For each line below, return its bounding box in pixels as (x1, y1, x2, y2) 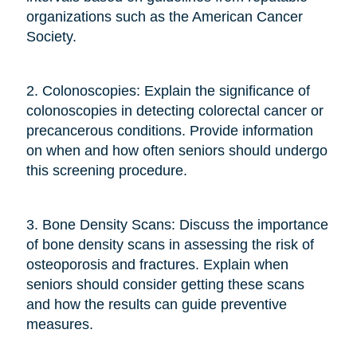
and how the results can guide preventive (25, 296, 287, 312)
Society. (25, 28, 76, 45)
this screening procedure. (25, 162, 187, 178)
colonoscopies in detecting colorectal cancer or (25, 102, 324, 119)
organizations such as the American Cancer (25, 8, 303, 25)
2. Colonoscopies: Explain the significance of (25, 82, 310, 99)
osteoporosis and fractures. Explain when (25, 256, 288, 273)
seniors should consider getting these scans (25, 276, 304, 292)
